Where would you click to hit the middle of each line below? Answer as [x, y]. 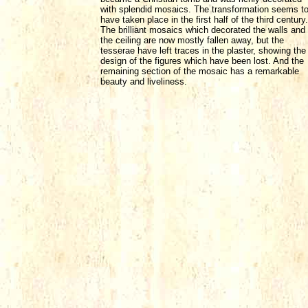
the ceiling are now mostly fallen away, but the [192, 41]
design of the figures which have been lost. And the [202, 61]
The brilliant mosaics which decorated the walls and [203, 30]
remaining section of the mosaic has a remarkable [200, 71]
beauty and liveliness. [144, 82]
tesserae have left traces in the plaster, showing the [203, 51]
